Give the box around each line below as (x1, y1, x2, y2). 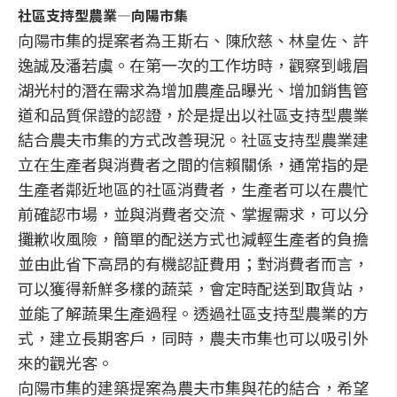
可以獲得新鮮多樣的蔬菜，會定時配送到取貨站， (18, 276, 369, 300)
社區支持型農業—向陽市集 (18, 4, 188, 26)
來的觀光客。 (18, 351, 113, 374)
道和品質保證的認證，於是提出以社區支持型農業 (18, 103, 369, 126)
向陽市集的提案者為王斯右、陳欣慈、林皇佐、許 (18, 28, 369, 51)
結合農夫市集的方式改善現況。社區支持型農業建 (18, 128, 369, 151)
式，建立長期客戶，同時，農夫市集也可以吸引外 (18, 326, 369, 349)
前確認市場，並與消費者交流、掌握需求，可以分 (18, 202, 369, 225)
